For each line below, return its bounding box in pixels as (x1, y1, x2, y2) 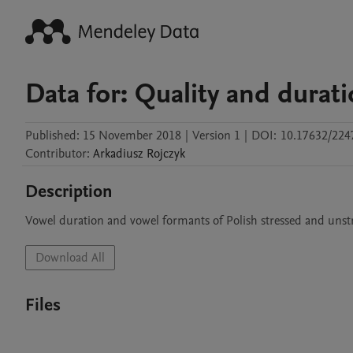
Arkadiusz (93, 145, 143, 162)
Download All (35, 249, 105, 266)
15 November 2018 (83, 127, 181, 144)
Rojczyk (147, 145, 185, 162)
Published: (25, 127, 80, 144)
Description (25, 180, 113, 203)
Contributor (25, 145, 87, 162)
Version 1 (192, 127, 240, 144)
